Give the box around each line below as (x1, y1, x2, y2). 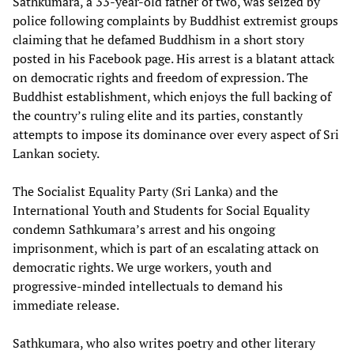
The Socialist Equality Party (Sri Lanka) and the (13, 182, 278, 200)
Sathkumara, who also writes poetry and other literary (13, 333, 315, 352)
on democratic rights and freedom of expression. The (13, 68, 308, 86)
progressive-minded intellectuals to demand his (13, 277, 283, 295)
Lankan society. (13, 144, 100, 162)
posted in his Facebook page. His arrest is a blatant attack (13, 49, 334, 67)
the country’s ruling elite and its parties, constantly (13, 106, 303, 124)
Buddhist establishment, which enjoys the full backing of (13, 87, 331, 105)
